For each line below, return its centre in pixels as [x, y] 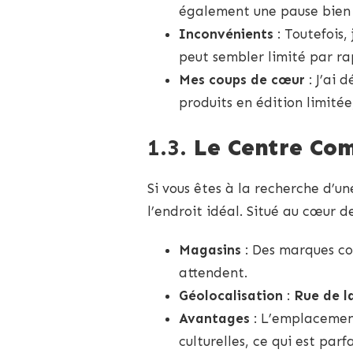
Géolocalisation [231, 296]
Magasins [210, 250]
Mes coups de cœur [242, 79]
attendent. [213, 273]
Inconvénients [226, 33]
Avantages [214, 319]
